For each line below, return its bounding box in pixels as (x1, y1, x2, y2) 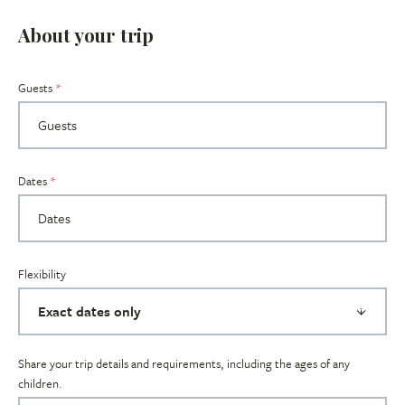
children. (18, 374, 62, 393)
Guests (18, 79, 55, 98)
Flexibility (18, 265, 66, 284)
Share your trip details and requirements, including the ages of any (18, 354, 350, 373)
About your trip (18, 23, 154, 48)
